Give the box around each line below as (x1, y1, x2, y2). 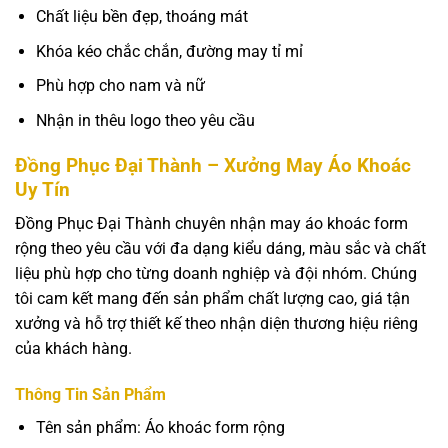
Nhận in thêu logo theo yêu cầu (35, 110, 255, 130)
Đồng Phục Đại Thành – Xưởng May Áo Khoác (15, 153, 411, 177)
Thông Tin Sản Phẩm (15, 384, 166, 404)
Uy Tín (15, 177, 70, 201)
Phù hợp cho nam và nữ (35, 76, 205, 96)
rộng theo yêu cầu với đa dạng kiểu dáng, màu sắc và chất (15, 239, 426, 259)
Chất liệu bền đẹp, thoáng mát (35, 6, 248, 26)
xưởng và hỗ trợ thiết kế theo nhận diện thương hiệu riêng (15, 314, 418, 334)
